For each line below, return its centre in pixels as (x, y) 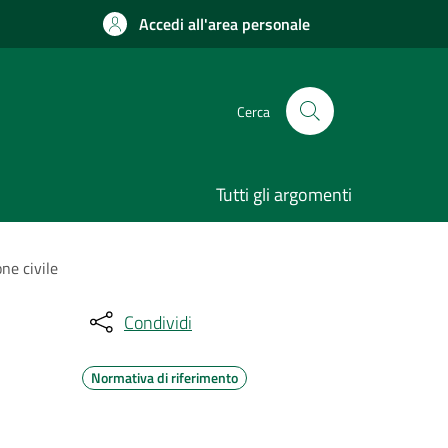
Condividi (158, 322)
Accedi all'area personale (224, 24)
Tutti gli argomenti (284, 194)
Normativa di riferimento (164, 377)
